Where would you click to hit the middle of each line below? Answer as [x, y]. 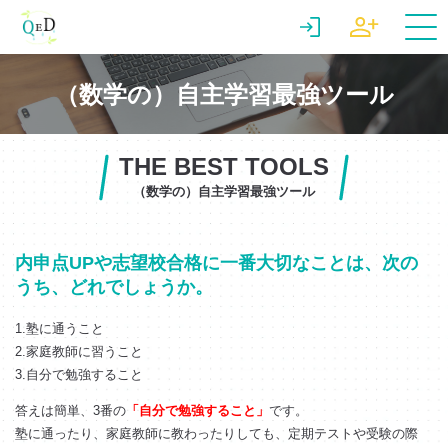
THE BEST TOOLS [224, 166]
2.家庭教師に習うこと [79, 351]
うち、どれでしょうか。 [114, 286]
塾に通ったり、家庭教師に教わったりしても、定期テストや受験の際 [216, 433]
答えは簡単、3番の [70, 410]
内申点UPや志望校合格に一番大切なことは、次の [216, 262]
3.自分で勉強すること [79, 374]
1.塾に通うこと [59, 328]
